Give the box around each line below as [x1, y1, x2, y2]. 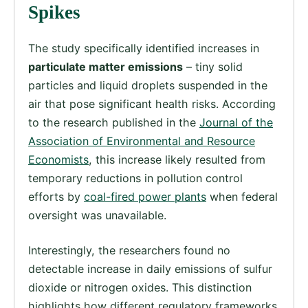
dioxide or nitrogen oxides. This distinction [28, 280, 252, 295]
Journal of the [199, 115, 273, 130]
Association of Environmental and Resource [28, 134, 255, 148]
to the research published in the [28, 115, 199, 130]
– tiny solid [183, 60, 243, 74]
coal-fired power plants [84, 190, 206, 204]
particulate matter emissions [28, 60, 183, 74]
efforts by [28, 190, 84, 204]
